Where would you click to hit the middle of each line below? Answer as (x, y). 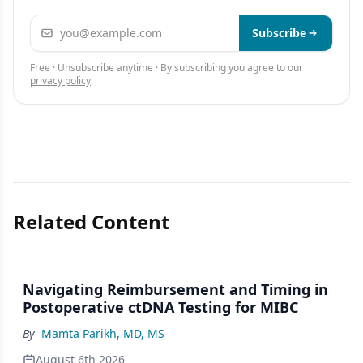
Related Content (91, 222)
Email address (73, 24)
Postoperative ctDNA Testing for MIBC (160, 307)
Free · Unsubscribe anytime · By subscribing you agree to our (167, 68)
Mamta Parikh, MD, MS (103, 333)
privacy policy (60, 81)
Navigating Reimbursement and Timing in (175, 289)
